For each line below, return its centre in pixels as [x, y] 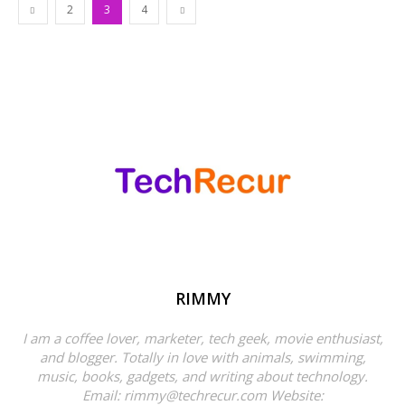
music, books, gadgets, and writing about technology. [202, 376]
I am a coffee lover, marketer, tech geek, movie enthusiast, [202, 338]
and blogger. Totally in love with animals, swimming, [202, 357]
